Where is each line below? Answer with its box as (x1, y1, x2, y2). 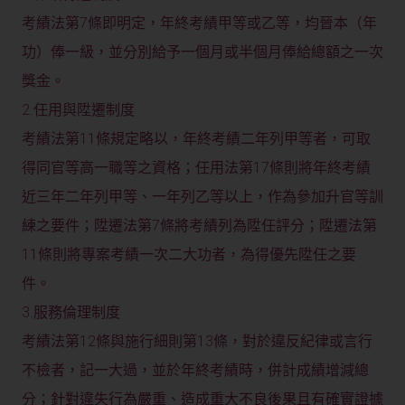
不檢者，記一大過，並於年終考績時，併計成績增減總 (22, 362, 369, 380)
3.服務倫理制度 (22, 304, 120, 322)
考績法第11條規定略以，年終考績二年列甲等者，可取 (22, 130, 371, 148)
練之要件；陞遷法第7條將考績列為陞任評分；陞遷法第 (22, 217, 377, 235)
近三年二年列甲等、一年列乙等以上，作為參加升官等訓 (22, 188, 383, 206)
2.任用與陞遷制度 (22, 101, 135, 119)
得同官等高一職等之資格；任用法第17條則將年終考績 (22, 159, 371, 177)
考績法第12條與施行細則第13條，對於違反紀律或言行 (22, 333, 372, 351)
